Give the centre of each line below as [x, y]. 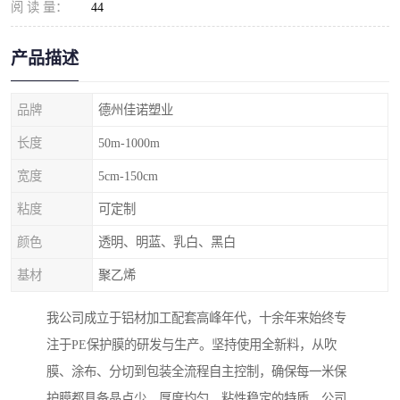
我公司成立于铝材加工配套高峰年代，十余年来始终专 [196, 318]
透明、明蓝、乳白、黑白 [167, 242]
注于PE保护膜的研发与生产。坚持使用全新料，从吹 [192, 345]
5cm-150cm [128, 176]
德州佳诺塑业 [136, 110]
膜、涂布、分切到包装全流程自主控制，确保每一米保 [196, 372]
